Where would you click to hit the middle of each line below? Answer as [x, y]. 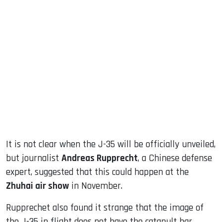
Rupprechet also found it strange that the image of [105, 208]
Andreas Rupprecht [100, 159]
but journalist [34, 159]
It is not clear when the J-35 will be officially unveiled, [111, 145]
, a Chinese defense [175, 159]
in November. [96, 186]
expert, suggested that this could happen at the [97, 172]
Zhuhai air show [37, 186]
